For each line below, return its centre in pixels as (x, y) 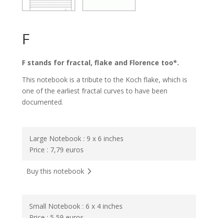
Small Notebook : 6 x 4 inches (76, 206)
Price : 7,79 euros (56, 149)
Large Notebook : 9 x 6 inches (76, 138)
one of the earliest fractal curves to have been (94, 91)
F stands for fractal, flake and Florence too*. (100, 62)
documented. (42, 102)
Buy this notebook (55, 171)
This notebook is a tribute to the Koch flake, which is (104, 79)
